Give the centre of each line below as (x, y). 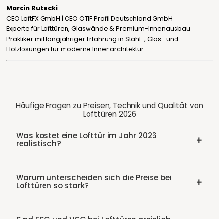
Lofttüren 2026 (109, 114)
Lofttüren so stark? (52, 185)
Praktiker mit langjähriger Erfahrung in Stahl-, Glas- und (92, 39)
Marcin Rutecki (32, 8)
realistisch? (38, 143)
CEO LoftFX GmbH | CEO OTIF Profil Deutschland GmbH (89, 18)
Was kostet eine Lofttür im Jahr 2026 (86, 135)
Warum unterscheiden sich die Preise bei (94, 177)
